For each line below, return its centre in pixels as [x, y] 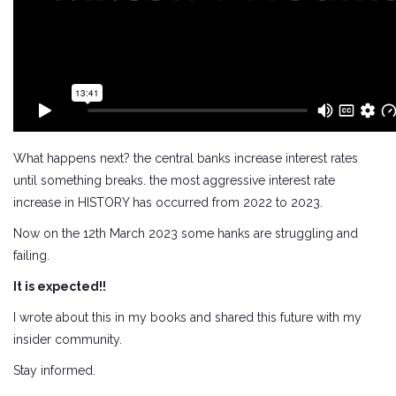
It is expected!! [60, 286]
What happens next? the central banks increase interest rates [186, 158]
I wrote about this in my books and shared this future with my [187, 317]
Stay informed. [54, 370]
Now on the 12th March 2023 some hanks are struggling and [186, 233]
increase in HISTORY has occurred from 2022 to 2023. [168, 202]
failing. [31, 255]
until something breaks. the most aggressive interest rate [174, 180]
